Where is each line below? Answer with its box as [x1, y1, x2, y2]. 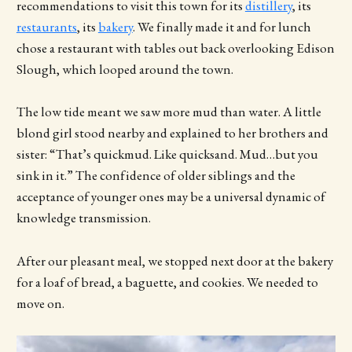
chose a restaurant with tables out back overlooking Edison [16, 39, 335, 57]
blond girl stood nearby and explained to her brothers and [16, 124, 328, 142]
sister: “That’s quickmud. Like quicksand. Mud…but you [16, 145, 318, 163]
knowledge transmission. [16, 209, 151, 227]
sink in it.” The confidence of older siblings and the [16, 167, 295, 185]
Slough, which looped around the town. [16, 60, 236, 79]
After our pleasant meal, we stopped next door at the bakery [16, 251, 333, 269]
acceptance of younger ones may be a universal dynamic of [16, 188, 325, 206]
